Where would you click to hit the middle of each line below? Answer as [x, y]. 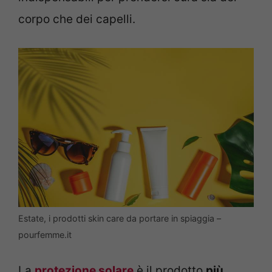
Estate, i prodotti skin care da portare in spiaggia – [120, 218]
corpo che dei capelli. [77, 19]
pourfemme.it [45, 234]
